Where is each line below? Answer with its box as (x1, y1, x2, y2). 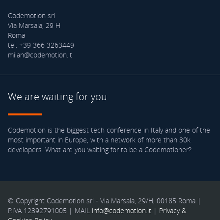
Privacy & (159, 205, 187, 215)
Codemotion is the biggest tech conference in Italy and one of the (7, 125, 210, 135)
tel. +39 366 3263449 (7, 40, 74, 50)
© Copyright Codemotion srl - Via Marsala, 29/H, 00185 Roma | (7, 195, 201, 205)
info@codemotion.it (91, 205, 151, 215)
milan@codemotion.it (7, 50, 72, 59)
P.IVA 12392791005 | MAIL (7, 205, 92, 215)
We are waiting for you (7, 89, 107, 103)
